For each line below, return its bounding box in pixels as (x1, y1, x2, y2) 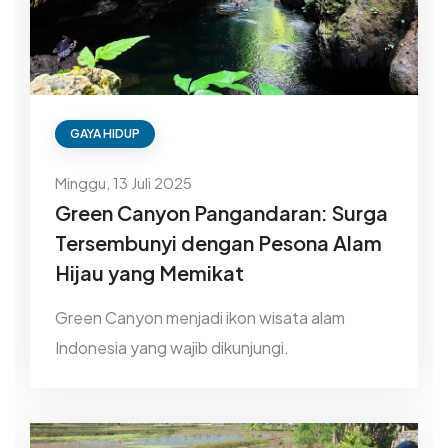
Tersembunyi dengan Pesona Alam (55, 230, 382, 256)
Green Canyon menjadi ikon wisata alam (55, 307, 345, 329)
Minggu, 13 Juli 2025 (55, 173, 192, 193)
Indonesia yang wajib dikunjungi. (55, 337, 289, 359)
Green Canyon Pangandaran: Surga (55, 200, 388, 226)
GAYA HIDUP (70, 126, 140, 142)
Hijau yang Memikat (55, 260, 244, 286)
